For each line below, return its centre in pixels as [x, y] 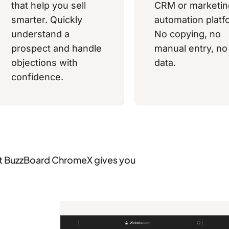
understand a [40, 34]
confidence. [37, 77]
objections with [44, 63]
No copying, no [187, 34]
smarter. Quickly [47, 20]
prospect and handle [56, 49]
